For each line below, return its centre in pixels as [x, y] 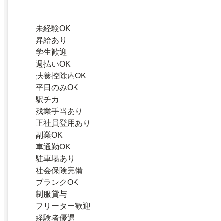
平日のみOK [57, 87]
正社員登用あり [63, 123]
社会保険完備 [59, 170]
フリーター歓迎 [63, 206]
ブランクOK [57, 182]
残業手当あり [59, 111]
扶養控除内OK [61, 75]
